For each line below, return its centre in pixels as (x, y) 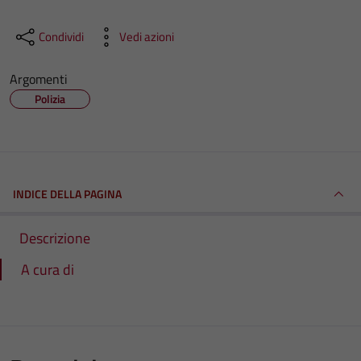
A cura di (48, 270)
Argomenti (39, 79)
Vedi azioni (147, 37)
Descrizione (55, 238)
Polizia (50, 99)
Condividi (61, 37)
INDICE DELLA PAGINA (67, 194)
